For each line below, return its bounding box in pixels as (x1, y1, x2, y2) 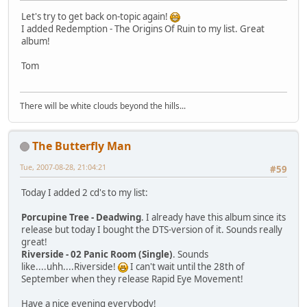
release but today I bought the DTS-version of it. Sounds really (21, 223, 282, 236)
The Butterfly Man (32, 138, 132, 153)
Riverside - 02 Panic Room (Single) (21, 248, 173, 261)
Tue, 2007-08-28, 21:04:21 (20, 161, 106, 172)
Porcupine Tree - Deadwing (21, 211, 141, 224)
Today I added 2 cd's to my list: (21, 186, 148, 199)
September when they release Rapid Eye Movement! (21, 273, 243, 286)
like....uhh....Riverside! (21, 260, 118, 273)
